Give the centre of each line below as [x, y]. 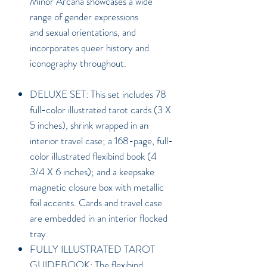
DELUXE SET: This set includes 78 [98, 94]
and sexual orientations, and [83, 32]
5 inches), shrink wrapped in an [89, 125]
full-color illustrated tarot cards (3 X [100, 109]
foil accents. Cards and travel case [96, 202]
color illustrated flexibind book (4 [93, 156]
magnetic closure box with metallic [97, 187]
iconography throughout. [80, 63]
